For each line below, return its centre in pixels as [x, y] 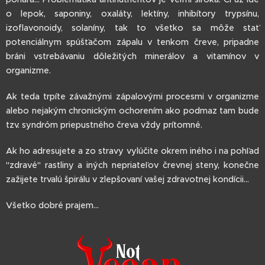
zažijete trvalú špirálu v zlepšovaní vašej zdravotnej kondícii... [127, 179]
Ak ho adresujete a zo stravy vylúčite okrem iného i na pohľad [132, 151]
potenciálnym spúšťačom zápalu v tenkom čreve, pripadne [132, 42]
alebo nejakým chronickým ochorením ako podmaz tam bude [132, 111]
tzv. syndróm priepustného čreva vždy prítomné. [104, 125]
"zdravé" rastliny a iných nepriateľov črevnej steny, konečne [132, 165]
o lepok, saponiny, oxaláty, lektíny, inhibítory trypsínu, [132, 14]
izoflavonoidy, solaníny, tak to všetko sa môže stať [132, 28]
